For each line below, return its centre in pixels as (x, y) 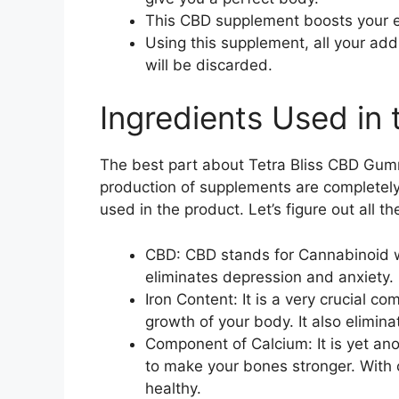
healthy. (173, 388)
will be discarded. (209, 65)
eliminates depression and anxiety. (269, 277)
